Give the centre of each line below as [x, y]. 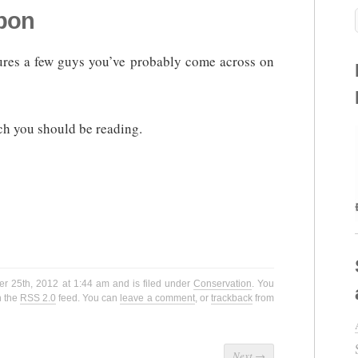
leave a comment [157, 298]
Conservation [222, 284]
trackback [231, 298]
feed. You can [88, 298]
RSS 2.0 [38, 298]
